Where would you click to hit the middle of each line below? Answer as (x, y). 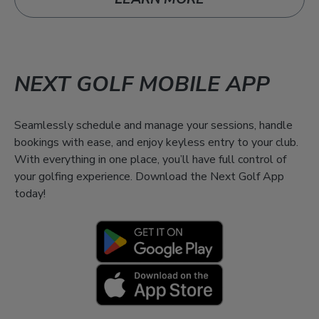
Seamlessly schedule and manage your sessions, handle (153, 125)
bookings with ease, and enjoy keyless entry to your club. (156, 142)
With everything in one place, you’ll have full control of (150, 159)
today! (30, 193)
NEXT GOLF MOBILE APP (142, 84)
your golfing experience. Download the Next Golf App (149, 176)
